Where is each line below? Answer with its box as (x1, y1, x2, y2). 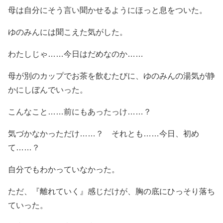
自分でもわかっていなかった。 (8, 165, 119, 174)
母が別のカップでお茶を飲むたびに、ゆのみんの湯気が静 (8, 71, 215, 80)
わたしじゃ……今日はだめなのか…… (8, 49, 143, 58)
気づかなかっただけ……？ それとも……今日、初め (8, 129, 199, 138)
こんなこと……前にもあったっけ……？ (8, 107, 151, 116)
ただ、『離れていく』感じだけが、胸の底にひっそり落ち (8, 187, 215, 196)
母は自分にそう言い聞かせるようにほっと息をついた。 (8, 5, 207, 14)
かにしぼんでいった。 (8, 85, 88, 94)
